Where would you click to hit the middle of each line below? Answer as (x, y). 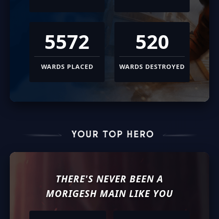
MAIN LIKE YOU (135, 193)
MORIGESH (71, 193)
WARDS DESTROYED (152, 66)
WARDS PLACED (67, 66)
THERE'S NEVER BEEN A (109, 178)
